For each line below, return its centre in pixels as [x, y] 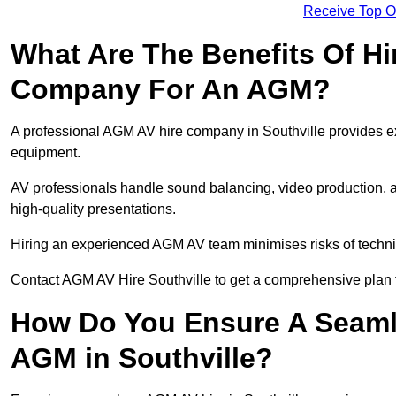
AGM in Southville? [142, 358]
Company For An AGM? [171, 90]
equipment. [46, 153]
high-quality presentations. [93, 209]
